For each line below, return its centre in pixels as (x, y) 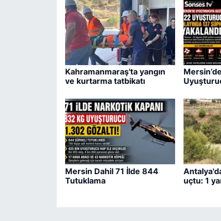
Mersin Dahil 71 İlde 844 (111, 171)
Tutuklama (85, 180)
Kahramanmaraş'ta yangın (115, 72)
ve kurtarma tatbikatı (105, 81)
